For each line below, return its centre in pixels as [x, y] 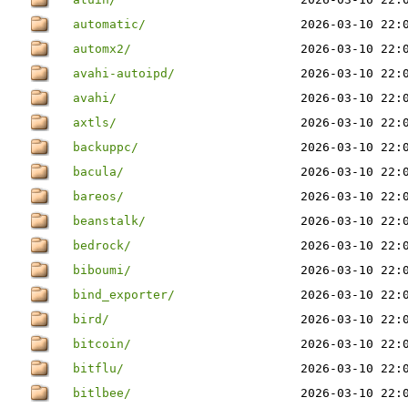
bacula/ [98, 172]
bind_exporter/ [124, 295]
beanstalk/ [109, 221]
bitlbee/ [102, 393]
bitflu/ [98, 368]
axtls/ [95, 122]
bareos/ [98, 196]
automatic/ [109, 24]
